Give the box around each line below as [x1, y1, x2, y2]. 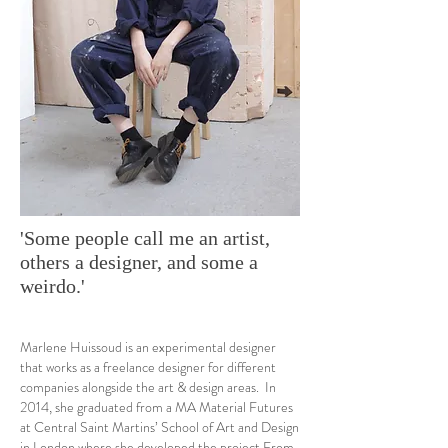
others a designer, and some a [20, 251, 258, 273]
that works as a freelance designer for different [20, 357, 276, 377]
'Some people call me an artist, [20, 227, 270, 249]
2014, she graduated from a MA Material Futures [20, 397, 293, 417]
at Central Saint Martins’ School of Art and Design [20, 417, 299, 437]
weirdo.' [20, 275, 85, 297]
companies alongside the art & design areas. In [20, 377, 276, 397]
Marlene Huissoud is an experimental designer [20, 337, 276, 357]
